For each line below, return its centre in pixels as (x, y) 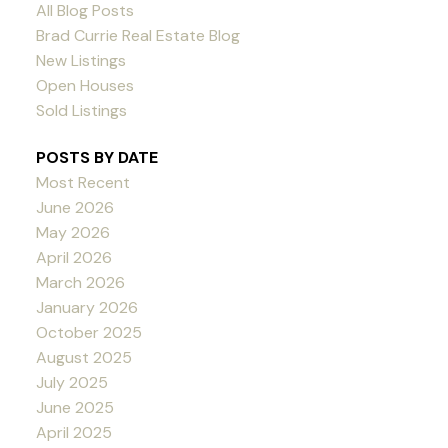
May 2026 (72, 232)
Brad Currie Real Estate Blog (137, 35)
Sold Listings (81, 110)
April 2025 (73, 432)
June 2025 (74, 407)
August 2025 (83, 357)
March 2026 (80, 282)
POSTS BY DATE (96, 157)
